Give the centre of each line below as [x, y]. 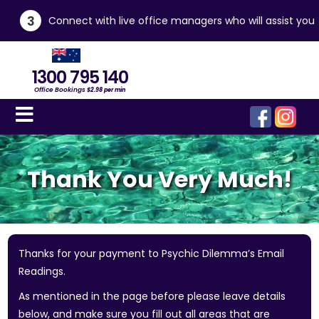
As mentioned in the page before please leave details [152, 296]
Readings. [42, 271]
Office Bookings [60, 90]
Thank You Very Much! [159, 179]
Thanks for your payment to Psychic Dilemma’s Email [152, 253]
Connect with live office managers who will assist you [174, 21]
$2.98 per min [105, 90]
